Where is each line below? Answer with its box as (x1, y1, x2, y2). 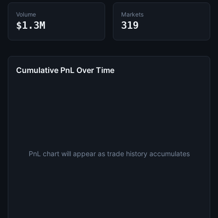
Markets (121, 11, 144, 18)
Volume (16, 11, 36, 18)
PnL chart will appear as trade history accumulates (28, 149, 190, 158)
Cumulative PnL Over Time (16, 65, 114, 75)
